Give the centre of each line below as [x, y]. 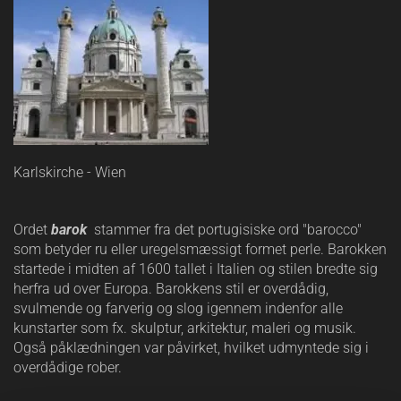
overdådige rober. [71, 367]
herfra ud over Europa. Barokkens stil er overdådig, [171, 289]
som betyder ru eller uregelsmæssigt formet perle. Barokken [200, 249]
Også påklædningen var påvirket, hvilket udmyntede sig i [191, 348]
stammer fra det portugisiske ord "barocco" [228, 230]
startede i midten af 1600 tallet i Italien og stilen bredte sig [196, 269]
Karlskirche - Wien [70, 172]
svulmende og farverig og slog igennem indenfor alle [178, 308]
